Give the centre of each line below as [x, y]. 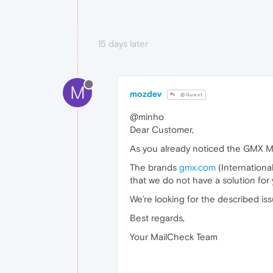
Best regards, [157, 218]
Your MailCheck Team [174, 237]
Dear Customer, [162, 130]
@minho [147, 117]
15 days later [123, 44]
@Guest [191, 95]
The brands [154, 168]
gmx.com [197, 168]
